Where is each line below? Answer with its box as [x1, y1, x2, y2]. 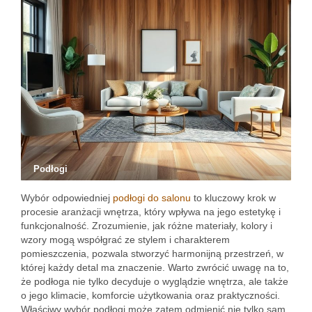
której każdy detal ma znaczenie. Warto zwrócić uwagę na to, [21, 262, 289, 273]
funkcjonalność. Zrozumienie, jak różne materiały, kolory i [21, 220, 272, 231]
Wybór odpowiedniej [21, 192, 113, 203]
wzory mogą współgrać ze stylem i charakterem [21, 234, 230, 245]
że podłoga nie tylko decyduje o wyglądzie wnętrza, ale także [21, 276, 288, 287]
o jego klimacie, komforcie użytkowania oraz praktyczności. [21, 290, 280, 301]
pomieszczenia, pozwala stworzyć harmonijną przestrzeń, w [21, 248, 283, 259]
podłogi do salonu [113, 192, 191, 203]
